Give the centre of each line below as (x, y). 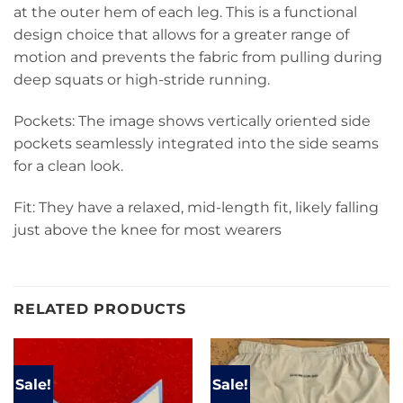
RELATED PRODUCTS (100, 309)
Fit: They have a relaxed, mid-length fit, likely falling (196, 207)
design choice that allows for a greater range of (181, 35)
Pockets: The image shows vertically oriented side (192, 121)
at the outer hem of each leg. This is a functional (185, 13)
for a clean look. (68, 166)
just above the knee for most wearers (148, 229)
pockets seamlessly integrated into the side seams (196, 143)
